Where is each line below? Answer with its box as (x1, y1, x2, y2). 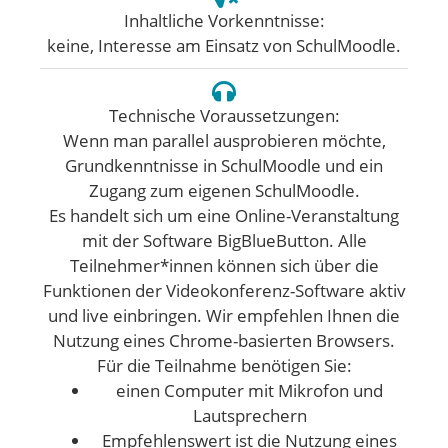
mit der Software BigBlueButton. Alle (81, 229, 367, 252)
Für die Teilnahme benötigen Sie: (96, 354, 352, 377)
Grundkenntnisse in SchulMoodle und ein (65, 154, 383, 177)
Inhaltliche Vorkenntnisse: (123, 9, 325, 32)
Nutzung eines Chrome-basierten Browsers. (53, 329, 395, 352)
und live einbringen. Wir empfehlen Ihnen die (48, 304, 400, 327)
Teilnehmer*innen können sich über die (69, 254, 379, 277)
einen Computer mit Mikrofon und (116, 379, 383, 402)
